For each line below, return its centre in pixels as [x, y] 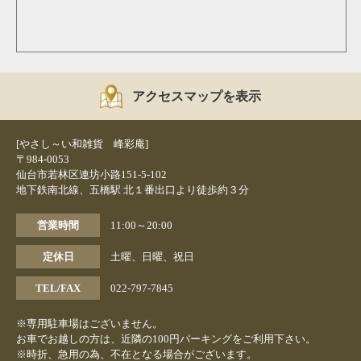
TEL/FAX [58, 288]
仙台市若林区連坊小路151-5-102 [91, 175]
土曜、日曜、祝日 [152, 257]
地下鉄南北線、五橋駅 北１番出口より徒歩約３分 [133, 190]
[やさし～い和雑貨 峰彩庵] [82, 144]
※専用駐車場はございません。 [89, 324]
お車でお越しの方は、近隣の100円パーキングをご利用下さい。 [166, 339]
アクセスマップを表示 [197, 97]
